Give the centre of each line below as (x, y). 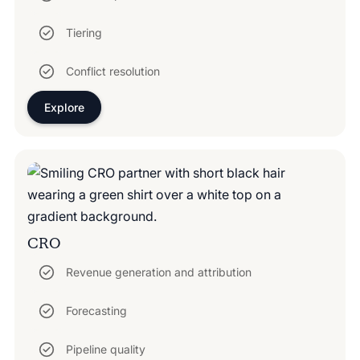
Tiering (84, 33)
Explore (64, 107)
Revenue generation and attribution (158, 272)
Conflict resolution (112, 72)
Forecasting (96, 311)
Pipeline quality (105, 350)
